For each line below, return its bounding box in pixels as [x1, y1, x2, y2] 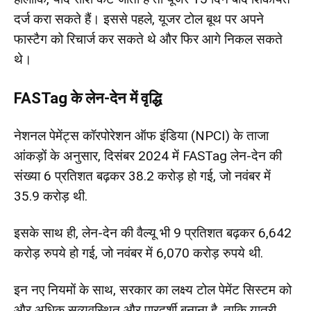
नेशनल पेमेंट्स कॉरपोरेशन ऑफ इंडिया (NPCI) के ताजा [14, 127, 269, 144]
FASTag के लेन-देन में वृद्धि [14, 89, 162, 107]
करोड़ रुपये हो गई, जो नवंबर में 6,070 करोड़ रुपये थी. [14, 244, 263, 261]
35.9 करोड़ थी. [14, 187, 87, 204]
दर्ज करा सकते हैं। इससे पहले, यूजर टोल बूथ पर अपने [14, 10, 264, 27]
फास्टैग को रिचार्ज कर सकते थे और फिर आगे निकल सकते [14, 31, 283, 47]
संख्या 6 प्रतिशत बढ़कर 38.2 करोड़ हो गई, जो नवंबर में [14, 167, 271, 184]
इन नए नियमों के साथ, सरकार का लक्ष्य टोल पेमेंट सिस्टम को [14, 281, 292, 298]
